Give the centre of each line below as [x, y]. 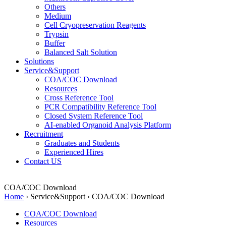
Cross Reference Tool [79, 97]
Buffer [55, 43]
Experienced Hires [74, 152]
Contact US [43, 161]
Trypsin [56, 34]
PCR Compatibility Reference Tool [100, 106]
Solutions [39, 61]
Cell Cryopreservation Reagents [95, 25]
